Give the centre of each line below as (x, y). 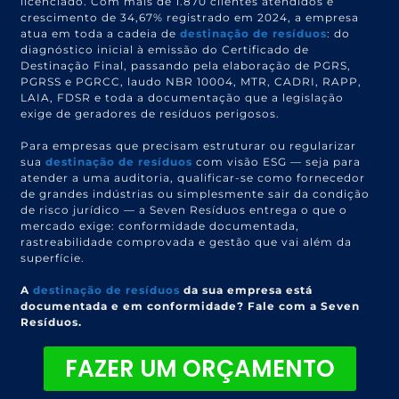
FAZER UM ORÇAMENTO (199, 368)
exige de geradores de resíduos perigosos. (151, 113)
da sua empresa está (247, 289)
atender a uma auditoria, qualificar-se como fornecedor (193, 177)
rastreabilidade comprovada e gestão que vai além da (187, 241)
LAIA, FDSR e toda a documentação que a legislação (183, 97)
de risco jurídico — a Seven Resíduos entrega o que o (184, 209)
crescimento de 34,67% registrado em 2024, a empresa (190, 17)
